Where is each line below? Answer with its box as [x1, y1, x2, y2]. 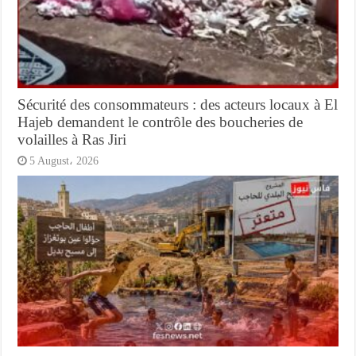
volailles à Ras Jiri [17, 130, 127, 148]
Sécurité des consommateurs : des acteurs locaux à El [17, 95, 339, 113]
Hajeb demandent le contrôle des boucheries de [17, 113, 304, 130]
